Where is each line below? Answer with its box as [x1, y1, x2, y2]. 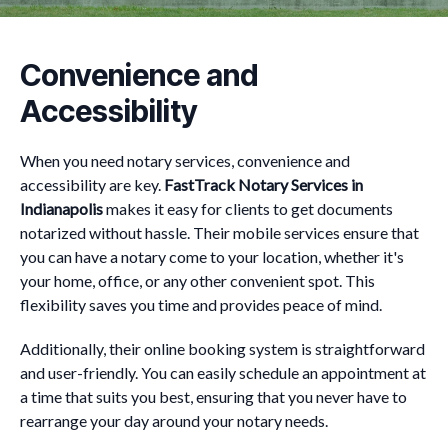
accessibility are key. [20, 175, 164, 194]
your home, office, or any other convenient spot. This [20, 271, 375, 290]
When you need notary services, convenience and [20, 151, 350, 170]
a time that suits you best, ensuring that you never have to [20, 387, 407, 406]
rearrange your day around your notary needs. [20, 411, 328, 430]
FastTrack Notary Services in [164, 175, 363, 194]
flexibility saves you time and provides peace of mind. [20, 295, 382, 314]
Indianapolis [20, 199, 103, 218]
